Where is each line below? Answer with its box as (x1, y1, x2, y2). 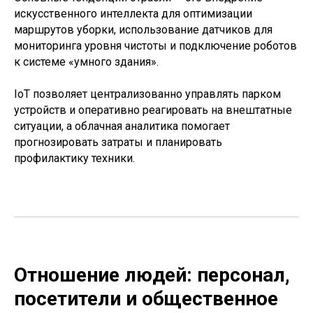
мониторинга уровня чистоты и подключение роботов (14, 39, 297, 52)
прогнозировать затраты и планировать (14, 136, 222, 149)
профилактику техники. (14, 152, 135, 165)
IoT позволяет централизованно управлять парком (14, 87, 281, 101)
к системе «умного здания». (14, 55, 159, 68)
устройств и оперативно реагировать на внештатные (14, 103, 292, 117)
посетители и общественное (14, 287, 278, 310)
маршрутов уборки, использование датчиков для (14, 23, 272, 36)
